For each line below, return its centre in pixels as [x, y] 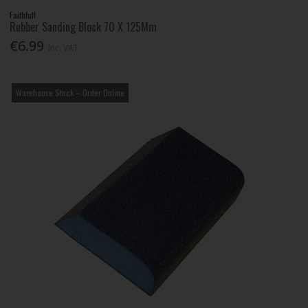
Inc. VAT [63, 48]
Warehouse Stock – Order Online [70, 93]
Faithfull [23, 15]
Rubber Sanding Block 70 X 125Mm [84, 27]
